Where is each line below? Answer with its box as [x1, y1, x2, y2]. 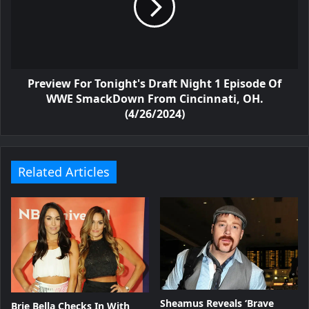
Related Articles [18, 163, 110, 181]
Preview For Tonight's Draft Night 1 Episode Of [28, 76, 281, 92]
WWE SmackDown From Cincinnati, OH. [46, 91, 263, 107]
